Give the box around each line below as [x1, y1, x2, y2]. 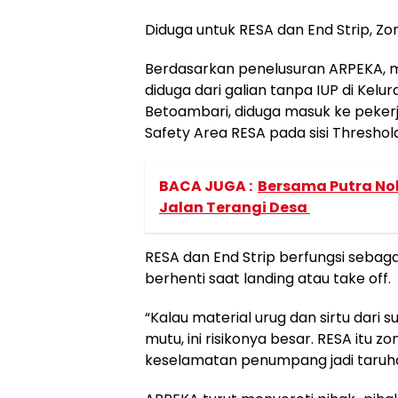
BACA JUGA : [159, 175, 252, 196]
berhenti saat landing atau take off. [145, 267, 391, 289]
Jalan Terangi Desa [159, 196, 310, 218]
